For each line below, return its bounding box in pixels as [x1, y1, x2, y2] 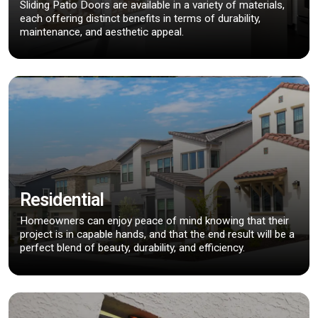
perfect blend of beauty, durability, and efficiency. [20, 241, 245, 255]
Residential [20, 190, 104, 211]
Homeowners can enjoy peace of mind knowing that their [20, 214, 289, 228]
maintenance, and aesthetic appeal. [20, 25, 184, 38]
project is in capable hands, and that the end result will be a [20, 228, 295, 241]
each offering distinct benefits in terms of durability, [20, 11, 261, 25]
